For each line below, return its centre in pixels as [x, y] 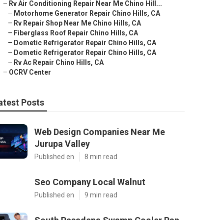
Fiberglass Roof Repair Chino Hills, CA [76, 33]
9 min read [101, 195]
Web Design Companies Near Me [100, 132]
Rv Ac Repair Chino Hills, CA [59, 62]
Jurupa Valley [62, 144]
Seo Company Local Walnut [90, 182]
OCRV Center [30, 72]
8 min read [101, 157]
